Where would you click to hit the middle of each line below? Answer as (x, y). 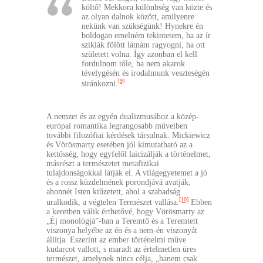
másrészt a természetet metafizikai (103, 163)
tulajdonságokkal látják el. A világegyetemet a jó (127, 173)
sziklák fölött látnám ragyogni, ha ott (143, 45)
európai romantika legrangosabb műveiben (117, 126)
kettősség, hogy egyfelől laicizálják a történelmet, (129, 154)
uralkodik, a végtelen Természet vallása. (113, 202)
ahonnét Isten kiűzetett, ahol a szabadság (113, 191)
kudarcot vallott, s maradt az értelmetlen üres (121, 249)
